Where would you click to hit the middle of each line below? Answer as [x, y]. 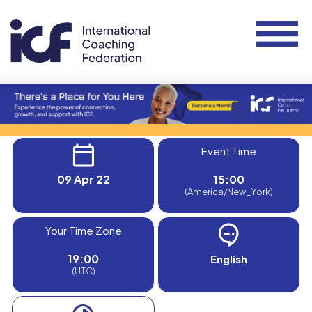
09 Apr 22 [83, 179]
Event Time [229, 150]
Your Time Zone [83, 230]
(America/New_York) [229, 191]
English [229, 258]
